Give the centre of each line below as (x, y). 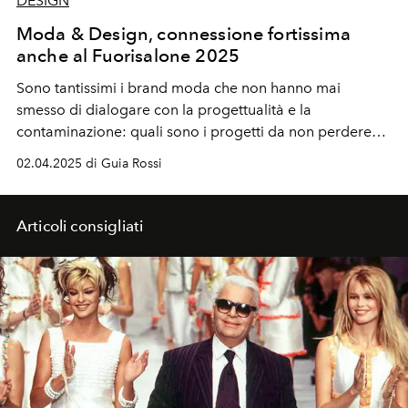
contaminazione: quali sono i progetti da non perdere (194, 131)
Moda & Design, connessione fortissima (184, 33)
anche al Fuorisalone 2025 (128, 55)
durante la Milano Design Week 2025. (140, 153)
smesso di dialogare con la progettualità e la (164, 109)
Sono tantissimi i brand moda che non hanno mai (178, 87)
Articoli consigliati (80, 225)
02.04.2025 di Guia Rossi (89, 163)
